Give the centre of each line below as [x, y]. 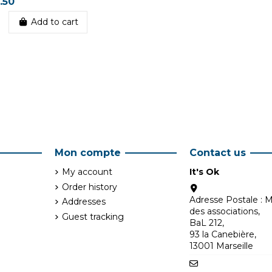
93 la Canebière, [223, 234]
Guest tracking [93, 216]
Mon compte [87, 153]
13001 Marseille [221, 246]
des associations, [225, 211]
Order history [89, 187]
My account [87, 172]
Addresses [83, 202]
